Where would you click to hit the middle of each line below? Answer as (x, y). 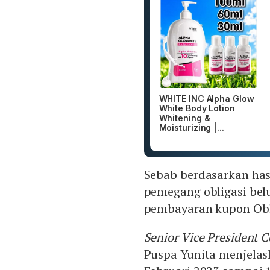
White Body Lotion (197, 108)
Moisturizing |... (191, 128)
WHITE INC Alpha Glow (206, 99)
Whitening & (184, 118)
